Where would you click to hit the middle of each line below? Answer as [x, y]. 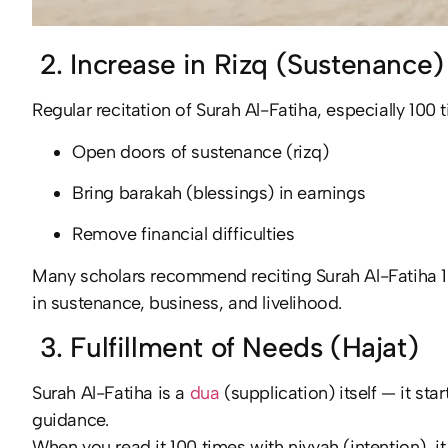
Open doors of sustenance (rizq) [200, 151]
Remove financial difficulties [183, 234]
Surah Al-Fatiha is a [111, 393]
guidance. [70, 420]
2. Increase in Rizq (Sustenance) [238, 64]
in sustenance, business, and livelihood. [187, 302]
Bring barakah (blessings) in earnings [219, 193]
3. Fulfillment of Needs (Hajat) [225, 347]
